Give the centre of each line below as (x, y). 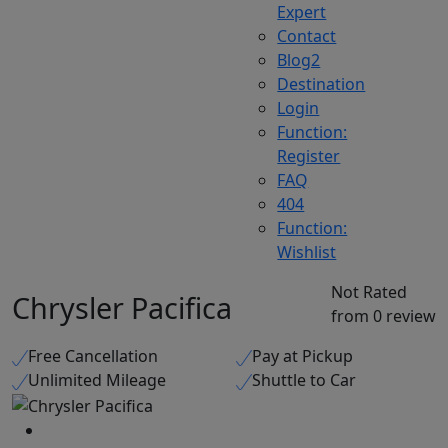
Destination (321, 84)
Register (309, 156)
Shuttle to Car (304, 380)
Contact (307, 36)
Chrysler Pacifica (122, 307)
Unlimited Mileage (97, 380)
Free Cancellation (93, 356)
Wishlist (307, 252)
